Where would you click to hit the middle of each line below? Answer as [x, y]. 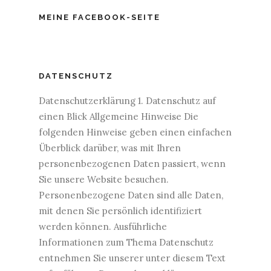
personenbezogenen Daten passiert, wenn [132, 163]
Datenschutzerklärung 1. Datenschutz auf [127, 100]
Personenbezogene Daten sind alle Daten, [131, 195]
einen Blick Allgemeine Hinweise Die [119, 116]
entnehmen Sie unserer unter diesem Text [132, 258]
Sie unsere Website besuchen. [104, 179]
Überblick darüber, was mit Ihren [110, 148]
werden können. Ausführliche [103, 226]
